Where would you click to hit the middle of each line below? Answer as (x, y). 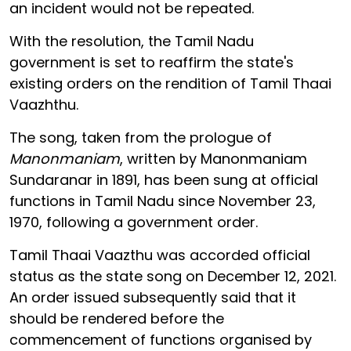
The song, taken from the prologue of (141, 137)
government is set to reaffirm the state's (152, 62)
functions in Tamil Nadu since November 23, (163, 201)
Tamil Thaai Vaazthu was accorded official (160, 255)
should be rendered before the (117, 318)
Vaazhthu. (44, 104)
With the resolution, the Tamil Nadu (132, 41)
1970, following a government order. (134, 222)
